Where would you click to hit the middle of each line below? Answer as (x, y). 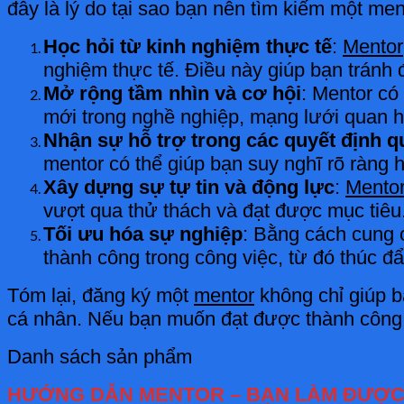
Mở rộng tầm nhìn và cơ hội (172, 93)
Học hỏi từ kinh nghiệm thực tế (188, 46)
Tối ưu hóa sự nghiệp (143, 234)
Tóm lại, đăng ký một (101, 295)
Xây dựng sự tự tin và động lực (189, 187)
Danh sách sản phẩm (100, 356)
